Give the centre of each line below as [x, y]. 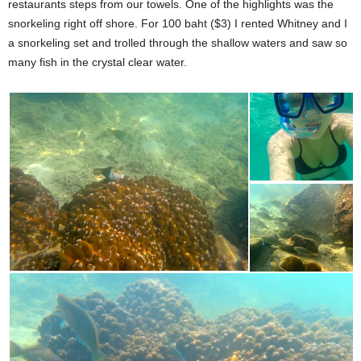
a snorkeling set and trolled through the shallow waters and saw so [178, 43]
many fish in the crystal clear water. [98, 62]
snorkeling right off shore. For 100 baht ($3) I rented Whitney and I [178, 23]
